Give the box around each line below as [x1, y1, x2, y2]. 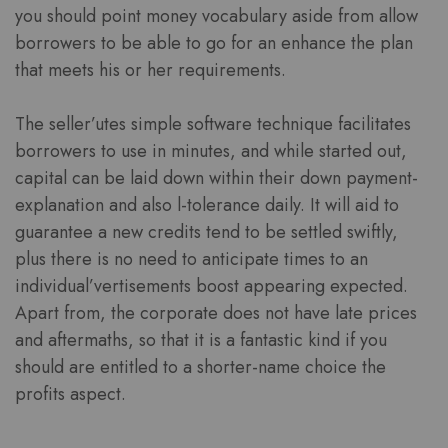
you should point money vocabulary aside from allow [15, 3, 418, 30]
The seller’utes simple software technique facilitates [15, 111, 411, 138]
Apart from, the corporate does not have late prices [15, 300, 417, 327]
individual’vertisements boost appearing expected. [15, 273, 408, 300]
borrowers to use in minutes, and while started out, [15, 138, 407, 165]
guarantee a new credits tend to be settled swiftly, [15, 219, 398, 246]
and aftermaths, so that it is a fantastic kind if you [15, 327, 387, 354]
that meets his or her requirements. [15, 57, 286, 84]
